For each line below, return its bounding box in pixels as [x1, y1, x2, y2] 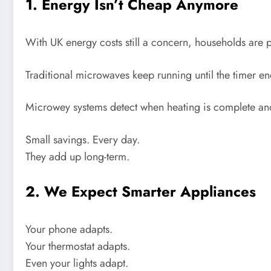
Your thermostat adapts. [25, 238, 130, 254]
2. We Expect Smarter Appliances [25, 180, 256, 202]
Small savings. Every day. [25, 132, 140, 148]
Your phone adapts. [25, 221, 113, 237]
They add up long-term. [25, 149, 129, 165]
